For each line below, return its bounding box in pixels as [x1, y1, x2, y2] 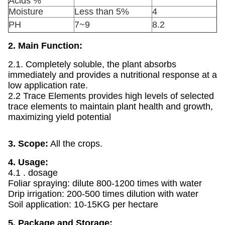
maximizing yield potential [8, 112, 111, 122]
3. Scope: [8, 139, 48, 149]
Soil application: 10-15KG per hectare [8, 199, 158, 209]
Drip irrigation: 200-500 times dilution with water [8, 189, 198, 199]
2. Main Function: [8, 41, 82, 51]
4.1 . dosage [8, 168, 58, 178]
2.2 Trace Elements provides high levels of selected [8, 91, 214, 101]
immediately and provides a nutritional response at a [8, 70, 217, 80]
